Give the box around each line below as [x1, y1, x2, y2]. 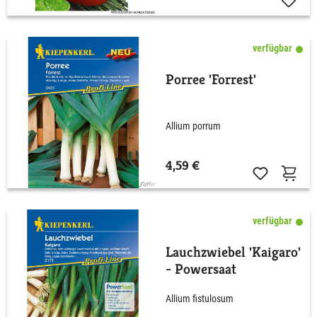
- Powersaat [166, 260, 236, 278]
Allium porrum [166, 120, 221, 132]
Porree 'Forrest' [166, 70, 256, 88]
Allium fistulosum [166, 293, 234, 305]
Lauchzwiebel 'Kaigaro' [166, 243, 301, 261]
